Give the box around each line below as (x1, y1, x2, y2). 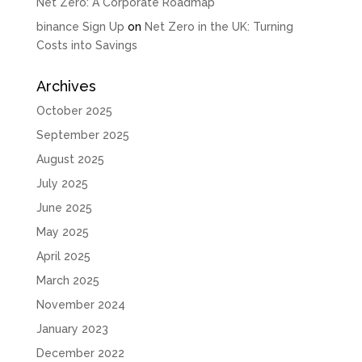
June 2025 (36, 200, 92, 214)
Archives (36, 77, 96, 95)
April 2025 (36, 249, 90, 263)
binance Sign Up (36, 19, 124, 33)
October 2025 (36, 103, 112, 117)
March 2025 (36, 273, 99, 287)
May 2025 (36, 225, 89, 238)
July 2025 (36, 176, 88, 190)
